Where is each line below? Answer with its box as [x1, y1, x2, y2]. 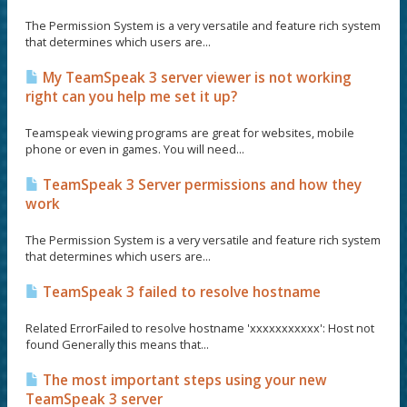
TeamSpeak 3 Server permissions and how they [39, 175, 362, 194]
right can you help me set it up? [25, 87, 237, 106]
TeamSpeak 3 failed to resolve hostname [39, 283, 321, 302]
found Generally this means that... [25, 336, 209, 352]
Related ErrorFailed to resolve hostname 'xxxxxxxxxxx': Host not [25, 320, 374, 336]
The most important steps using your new [39, 371, 327, 390]
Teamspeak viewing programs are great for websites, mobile [25, 124, 354, 141]
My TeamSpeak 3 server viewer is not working [39, 68, 352, 87]
